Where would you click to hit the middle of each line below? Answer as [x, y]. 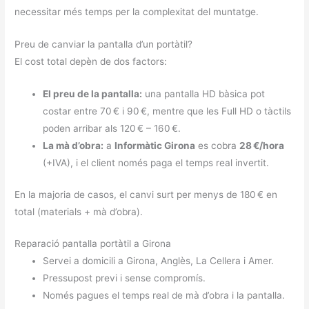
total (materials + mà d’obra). [79, 211]
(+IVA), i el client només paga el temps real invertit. [156, 163]
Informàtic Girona [155, 146]
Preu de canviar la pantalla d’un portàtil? [104, 44]
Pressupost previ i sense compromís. [124, 278]
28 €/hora [262, 146]
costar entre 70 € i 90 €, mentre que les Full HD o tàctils [167, 111]
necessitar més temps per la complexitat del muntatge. [137, 12]
